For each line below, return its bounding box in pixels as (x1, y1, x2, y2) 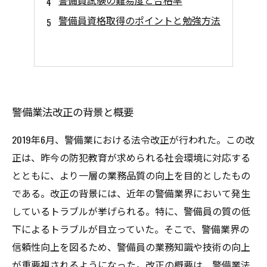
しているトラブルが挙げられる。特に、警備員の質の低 (12, 204, 250, 218)
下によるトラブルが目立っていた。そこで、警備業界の (12, 222, 249, 236)
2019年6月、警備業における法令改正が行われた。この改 (12, 132, 254, 147)
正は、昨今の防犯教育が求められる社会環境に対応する (12, 150, 250, 164)
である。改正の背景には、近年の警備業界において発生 (12, 186, 250, 200)
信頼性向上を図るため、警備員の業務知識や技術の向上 (12, 240, 250, 254)
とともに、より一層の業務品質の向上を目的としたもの (12, 168, 250, 182)
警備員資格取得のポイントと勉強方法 (58, 13, 221, 27)
